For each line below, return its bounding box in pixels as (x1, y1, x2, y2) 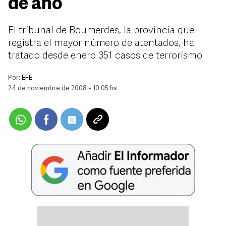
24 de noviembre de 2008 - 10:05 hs (8, 85, 117, 92)
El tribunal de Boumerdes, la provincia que (8, 26, 194, 36)
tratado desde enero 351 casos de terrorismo (8, 51, 202, 61)
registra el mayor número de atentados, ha (8, 38, 194, 48)
